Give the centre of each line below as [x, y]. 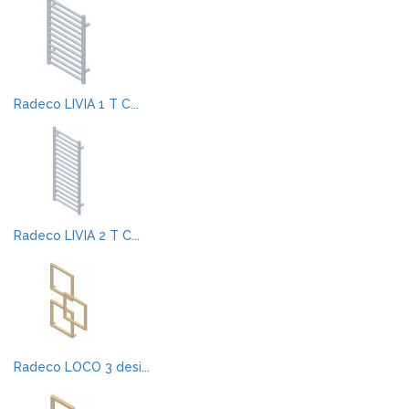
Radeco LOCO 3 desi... [82, 367]
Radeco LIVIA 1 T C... [76, 104]
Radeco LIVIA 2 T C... [77, 236]
